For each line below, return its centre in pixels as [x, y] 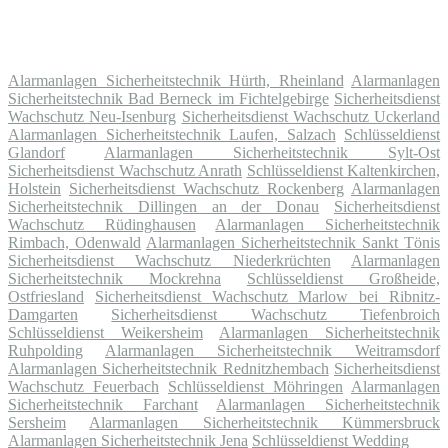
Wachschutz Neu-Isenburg [92, 116]
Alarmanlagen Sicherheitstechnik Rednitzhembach [168, 368]
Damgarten [43, 314]
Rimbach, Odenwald [74, 242]
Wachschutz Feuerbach [83, 386]
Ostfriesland [46, 296]
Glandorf [36, 152]
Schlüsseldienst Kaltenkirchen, [343, 170]
